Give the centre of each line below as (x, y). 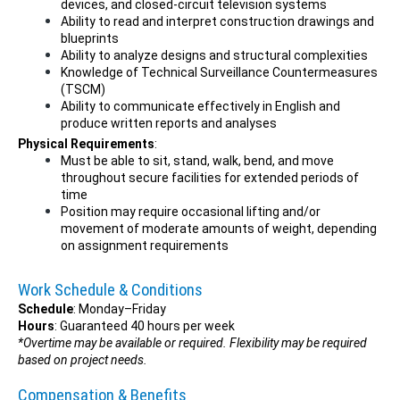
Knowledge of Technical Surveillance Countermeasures (219, 72)
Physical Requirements (86, 144)
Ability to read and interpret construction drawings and (217, 21)
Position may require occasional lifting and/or (191, 212)
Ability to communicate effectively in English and (200, 106)
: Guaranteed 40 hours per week (145, 326)
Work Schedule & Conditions (110, 290)
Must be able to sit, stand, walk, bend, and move (197, 161)
